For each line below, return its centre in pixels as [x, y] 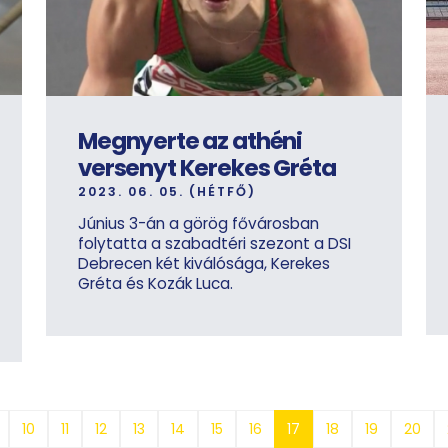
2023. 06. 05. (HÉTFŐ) [167, 191]
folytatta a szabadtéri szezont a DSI [214, 243]
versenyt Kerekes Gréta [207, 167]
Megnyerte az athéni [190, 140]
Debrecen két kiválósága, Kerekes [204, 263]
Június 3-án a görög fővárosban [198, 223]
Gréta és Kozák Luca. [155, 283]
